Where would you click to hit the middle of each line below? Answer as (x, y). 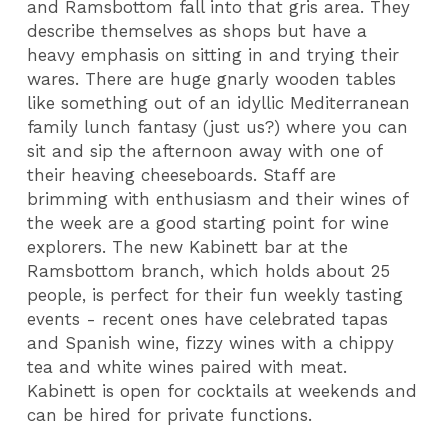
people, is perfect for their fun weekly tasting (215, 294)
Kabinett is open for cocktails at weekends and (222, 390)
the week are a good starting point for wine (208, 222)
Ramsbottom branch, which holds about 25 (209, 270)
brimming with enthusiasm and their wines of (218, 198)
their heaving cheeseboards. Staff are (182, 174)
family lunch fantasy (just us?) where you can (218, 126)
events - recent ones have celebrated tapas (208, 318)
